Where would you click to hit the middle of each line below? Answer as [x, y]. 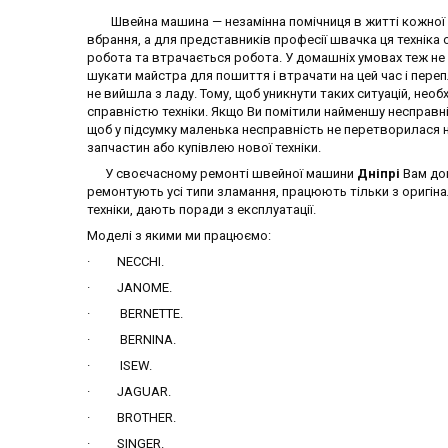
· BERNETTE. [135, 313]
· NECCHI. [125, 261]
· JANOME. [129, 287]
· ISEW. [119, 365]
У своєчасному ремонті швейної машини [222, 173]
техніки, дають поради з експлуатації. [201, 209]
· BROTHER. [131, 417]
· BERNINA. [131, 339]
